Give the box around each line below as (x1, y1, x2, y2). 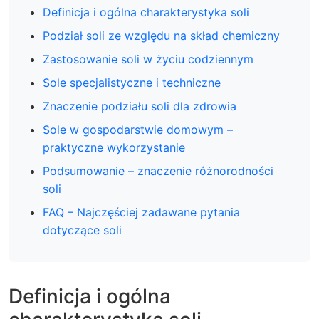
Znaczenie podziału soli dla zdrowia (43, 99, 236, 113)
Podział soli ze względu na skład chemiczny (43, 28, 280, 43)
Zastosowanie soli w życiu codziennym (43, 52, 253, 66)
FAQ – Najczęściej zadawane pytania (43, 205, 240, 219)
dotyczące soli (43, 223, 122, 237)
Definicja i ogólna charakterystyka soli (43, 5, 249, 19)
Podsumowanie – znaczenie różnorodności (43, 164, 273, 178)
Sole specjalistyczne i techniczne (43, 75, 221, 90)
